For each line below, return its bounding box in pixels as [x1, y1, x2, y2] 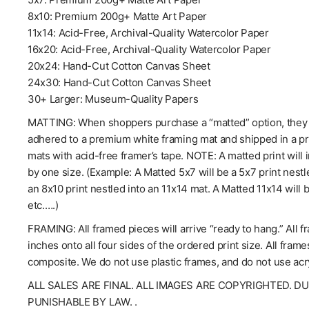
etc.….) [28, 199, 59, 212]
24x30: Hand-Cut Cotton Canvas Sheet [28, 76, 211, 90]
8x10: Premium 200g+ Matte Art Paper [28, 10, 207, 23]
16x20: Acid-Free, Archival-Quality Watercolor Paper [28, 43, 271, 57]
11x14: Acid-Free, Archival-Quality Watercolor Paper [28, 26, 269, 40]
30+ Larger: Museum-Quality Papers [28, 92, 199, 106]
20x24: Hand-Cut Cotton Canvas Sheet [28, 59, 210, 73]
